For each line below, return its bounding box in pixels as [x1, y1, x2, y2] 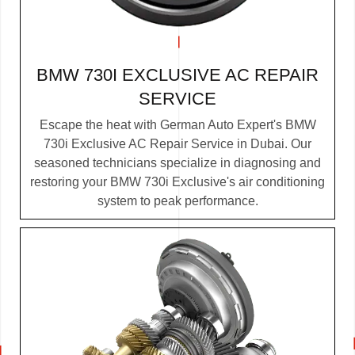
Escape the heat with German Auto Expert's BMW [39, 118, 316, 132]
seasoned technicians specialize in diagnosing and [34, 156, 321, 170]
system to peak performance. [97, 194, 258, 208]
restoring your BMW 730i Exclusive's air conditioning [30, 175, 325, 189]
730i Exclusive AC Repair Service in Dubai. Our [44, 137, 311, 151]
